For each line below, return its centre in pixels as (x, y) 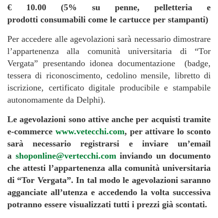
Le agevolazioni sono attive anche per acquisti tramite (109, 119)
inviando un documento (163, 155)
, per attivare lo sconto (168, 131)
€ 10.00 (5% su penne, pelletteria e (109, 7)
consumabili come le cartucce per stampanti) (124, 19)
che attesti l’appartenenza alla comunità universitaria (109, 168)
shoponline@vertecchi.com (66, 155)
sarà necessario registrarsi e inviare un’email (109, 143)
